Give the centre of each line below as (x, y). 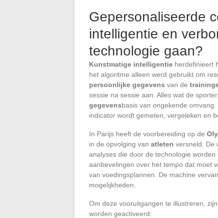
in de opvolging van (120, 144)
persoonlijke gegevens (127, 84)
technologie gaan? (146, 51)
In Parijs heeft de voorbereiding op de (148, 134)
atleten (162, 144)
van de (177, 84)
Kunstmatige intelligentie (131, 64)
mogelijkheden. (112, 185)
